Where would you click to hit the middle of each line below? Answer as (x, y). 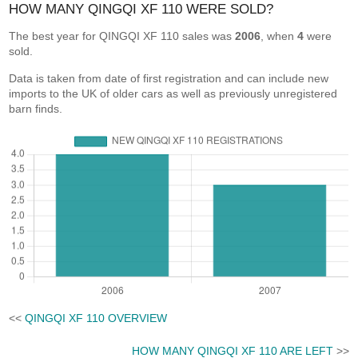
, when (279, 36)
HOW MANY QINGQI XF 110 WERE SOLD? (141, 9)
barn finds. (36, 109)
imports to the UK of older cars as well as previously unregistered (173, 93)
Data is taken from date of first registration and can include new (169, 78)
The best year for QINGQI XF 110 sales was (122, 36)
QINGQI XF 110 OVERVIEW (96, 318)
